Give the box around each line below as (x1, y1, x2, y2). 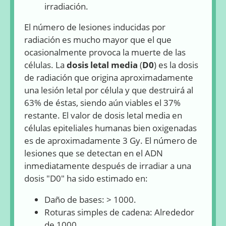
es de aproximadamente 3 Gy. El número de (24, 135, 197, 147)
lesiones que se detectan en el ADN (24, 147, 163, 159)
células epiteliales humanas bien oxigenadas (24, 122, 197, 134)
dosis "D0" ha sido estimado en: (24, 173, 148, 185)
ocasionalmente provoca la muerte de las (24, 46, 186, 59)
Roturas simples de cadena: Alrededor (44, 206, 194, 218)
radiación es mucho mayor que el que (24, 34, 172, 46)
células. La (24, 59, 67, 71)
